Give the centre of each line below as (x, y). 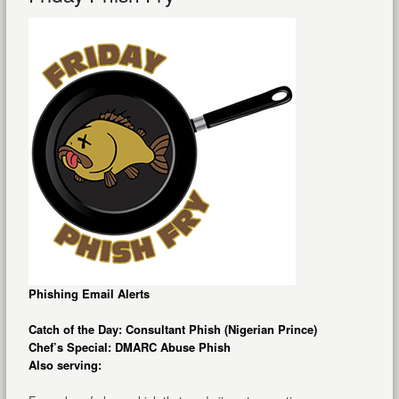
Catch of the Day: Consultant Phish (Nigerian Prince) (172, 330)
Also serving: (65, 365)
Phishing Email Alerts (89, 294)
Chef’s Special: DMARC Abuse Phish (129, 347)
